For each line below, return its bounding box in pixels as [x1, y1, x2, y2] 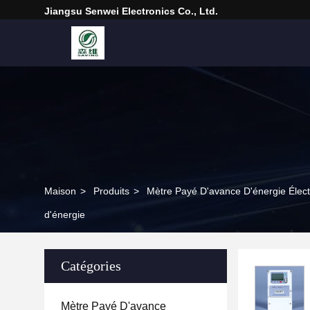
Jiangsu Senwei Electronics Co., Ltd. [44, 6, 218, 17]
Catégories [61, 258, 121, 273]
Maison [44, 185, 76, 197]
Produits [93, 185, 129, 197]
